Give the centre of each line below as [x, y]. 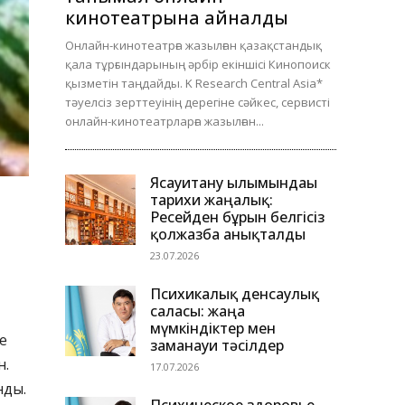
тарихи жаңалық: [212, 200]
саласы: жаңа [198, 311]
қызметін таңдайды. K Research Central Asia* [194, 84]
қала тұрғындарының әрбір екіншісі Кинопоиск [198, 65]
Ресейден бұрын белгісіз [237, 217]
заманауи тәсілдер [217, 346]
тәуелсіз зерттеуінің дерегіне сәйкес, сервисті [198, 103]
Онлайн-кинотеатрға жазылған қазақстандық [193, 46]
